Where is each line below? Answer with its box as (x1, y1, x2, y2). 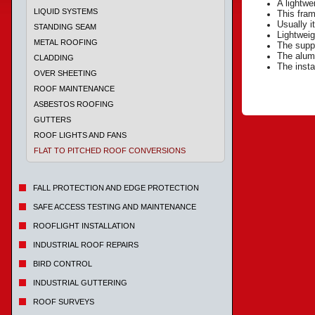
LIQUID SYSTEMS (34, 7, 98, 15)
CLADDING (34, 53, 74, 62)
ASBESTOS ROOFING (34, 100, 114, 108)
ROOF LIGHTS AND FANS (34, 131, 127, 139)
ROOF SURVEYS (33, 297, 94, 306)
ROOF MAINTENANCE (34, 84, 115, 93)
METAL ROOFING (34, 38, 98, 46)
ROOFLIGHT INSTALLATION (33, 221, 135, 230)
